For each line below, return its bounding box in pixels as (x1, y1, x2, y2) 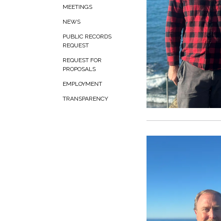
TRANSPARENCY (63, 95, 108, 102)
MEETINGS (63, 3, 92, 10)
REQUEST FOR (63, 57, 102, 64)
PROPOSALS (63, 66, 96, 73)
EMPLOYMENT (63, 80, 102, 87)
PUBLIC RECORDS (63, 33, 111, 40)
